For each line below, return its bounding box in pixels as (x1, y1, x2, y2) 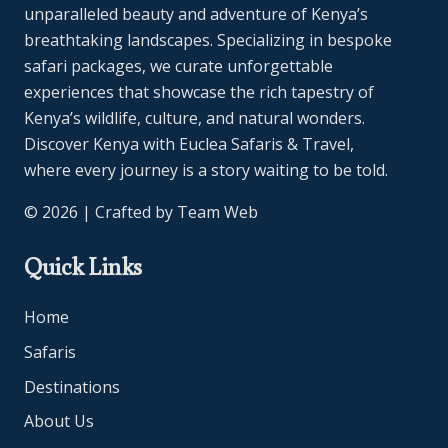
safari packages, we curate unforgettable (24, 55, 333, 78)
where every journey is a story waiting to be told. (24, 159, 388, 182)
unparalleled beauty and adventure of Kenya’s (24, 3, 368, 26)
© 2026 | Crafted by (24, 201, 177, 224)
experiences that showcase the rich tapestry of (24, 81, 374, 104)
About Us (24, 410, 94, 433)
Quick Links (24, 250, 142, 282)
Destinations (24, 375, 120, 398)
